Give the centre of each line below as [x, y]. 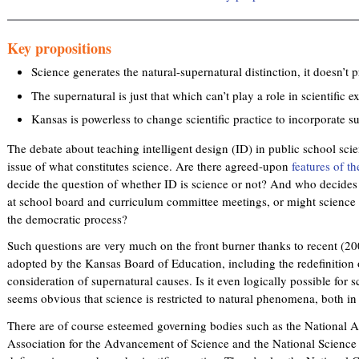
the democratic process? [67, 219]
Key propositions [59, 48]
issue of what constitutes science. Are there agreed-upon [149, 166]
